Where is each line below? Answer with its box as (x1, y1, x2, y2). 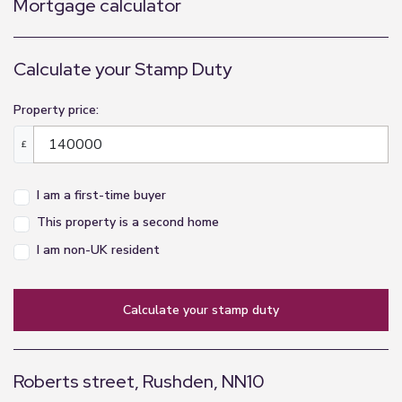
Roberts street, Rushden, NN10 (13, 369, 265, 393)
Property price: (13, 101, 99, 119)
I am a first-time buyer (37, 186, 166, 204)
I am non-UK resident (37, 240, 160, 258)
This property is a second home (37, 214, 219, 232)
